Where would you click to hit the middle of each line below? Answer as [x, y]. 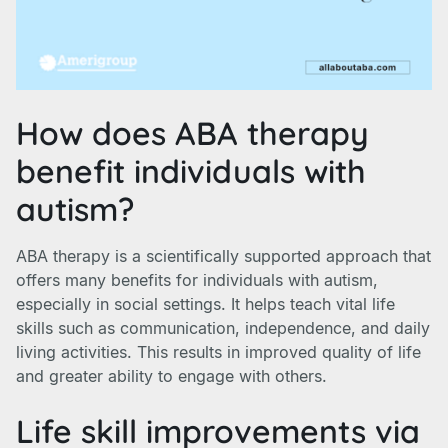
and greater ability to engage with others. [171, 376]
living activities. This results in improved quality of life [218, 352]
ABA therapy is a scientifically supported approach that [223, 256]
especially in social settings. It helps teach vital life [205, 304]
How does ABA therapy [192, 133]
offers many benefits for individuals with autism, [197, 280]
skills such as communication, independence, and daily [223, 328]
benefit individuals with [191, 171]
